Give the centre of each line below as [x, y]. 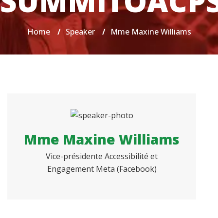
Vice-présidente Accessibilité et [102, 156]
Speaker [80, 32]
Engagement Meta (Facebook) [102, 169]
